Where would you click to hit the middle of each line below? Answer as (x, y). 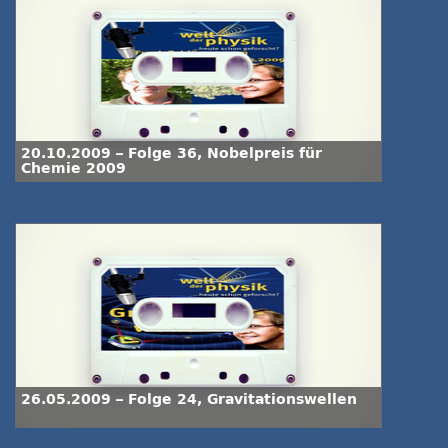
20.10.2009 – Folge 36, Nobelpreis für (171, 153)
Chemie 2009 (73, 168)
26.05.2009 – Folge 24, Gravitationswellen (189, 399)
